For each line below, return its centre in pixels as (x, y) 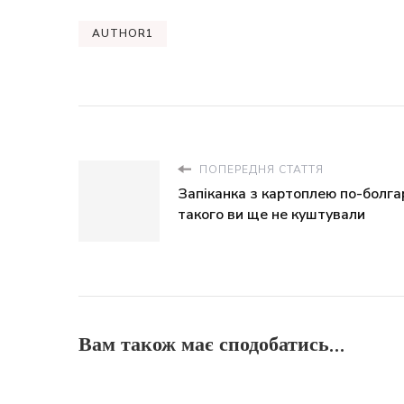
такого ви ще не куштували (271, 215)
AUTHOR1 (123, 33)
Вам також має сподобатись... (212, 344)
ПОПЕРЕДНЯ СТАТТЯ (260, 170)
